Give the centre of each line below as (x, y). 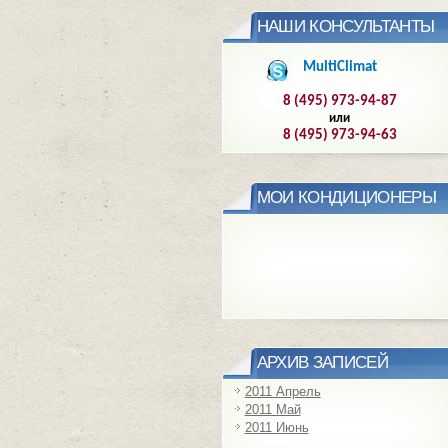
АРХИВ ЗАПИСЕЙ (322, 363)
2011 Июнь (276, 428)
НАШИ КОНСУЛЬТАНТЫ (345, 27)
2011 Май (272, 410)
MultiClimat (339, 67)
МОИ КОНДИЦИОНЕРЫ (346, 197)
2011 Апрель (282, 392)
